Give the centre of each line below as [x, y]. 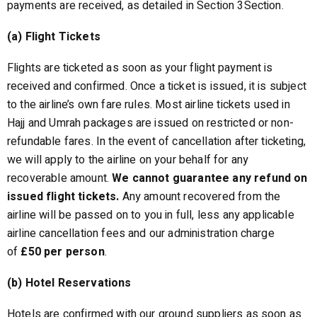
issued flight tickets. [63, 197]
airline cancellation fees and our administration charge [141, 234]
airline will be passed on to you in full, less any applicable [151, 215]
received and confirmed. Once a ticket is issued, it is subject [157, 86]
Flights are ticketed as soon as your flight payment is [140, 68]
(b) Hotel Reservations [69, 283]
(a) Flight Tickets [54, 37]
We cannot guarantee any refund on [210, 178]
